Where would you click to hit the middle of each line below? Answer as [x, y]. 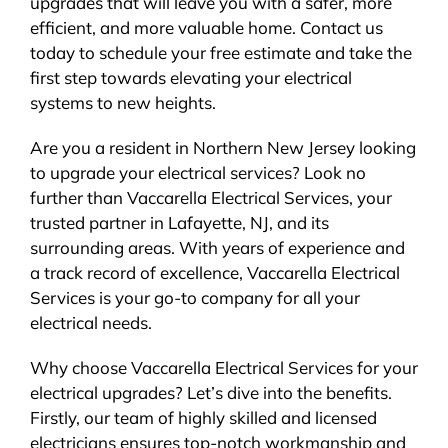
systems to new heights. [122, 102]
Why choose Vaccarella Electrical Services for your [223, 367]
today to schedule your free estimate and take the [220, 52]
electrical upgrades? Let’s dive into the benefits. [210, 392]
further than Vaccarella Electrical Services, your [210, 197]
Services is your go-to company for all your [194, 297]
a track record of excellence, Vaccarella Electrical [214, 272]
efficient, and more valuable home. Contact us [206, 27]
